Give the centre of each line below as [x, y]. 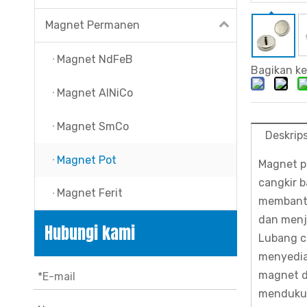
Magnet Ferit [90, 193]
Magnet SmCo [93, 126]
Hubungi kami [90, 233]
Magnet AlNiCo [95, 93]
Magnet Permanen [93, 25]
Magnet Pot [87, 160]
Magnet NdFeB [95, 59]
